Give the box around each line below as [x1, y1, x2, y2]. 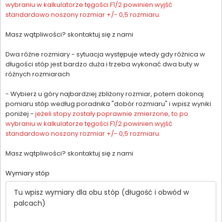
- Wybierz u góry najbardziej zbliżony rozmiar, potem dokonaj [5, 89, 204, 99]
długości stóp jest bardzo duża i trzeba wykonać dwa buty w [5, 59, 199, 69]
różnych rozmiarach [5, 69, 70, 79]
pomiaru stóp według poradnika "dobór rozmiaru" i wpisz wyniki [5, 99, 211, 109]
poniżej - [5, 109, 35, 118]
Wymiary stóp [5, 168, 51, 178]
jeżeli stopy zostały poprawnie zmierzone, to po [35, 109, 188, 118]
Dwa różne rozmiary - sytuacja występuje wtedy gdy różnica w [5, 49, 205, 59]
